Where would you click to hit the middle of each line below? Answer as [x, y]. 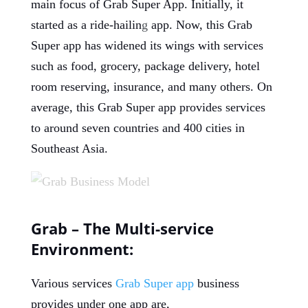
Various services [73, 283]
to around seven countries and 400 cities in [137, 128]
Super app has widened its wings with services [147, 45]
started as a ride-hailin [86, 25]
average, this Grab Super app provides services [148, 107]
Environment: [82, 249]
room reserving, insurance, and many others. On [151, 87]
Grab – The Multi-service [122, 228]
